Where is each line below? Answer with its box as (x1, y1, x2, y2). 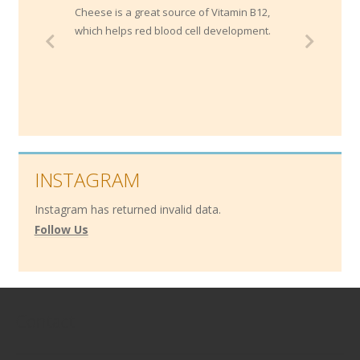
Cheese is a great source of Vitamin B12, (74, 5, 270, 20)
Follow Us (34, 222, 88, 238)
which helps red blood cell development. (74, 23, 271, 39)
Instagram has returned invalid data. (34, 202, 221, 218)
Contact (15, 309, 75, 333)
